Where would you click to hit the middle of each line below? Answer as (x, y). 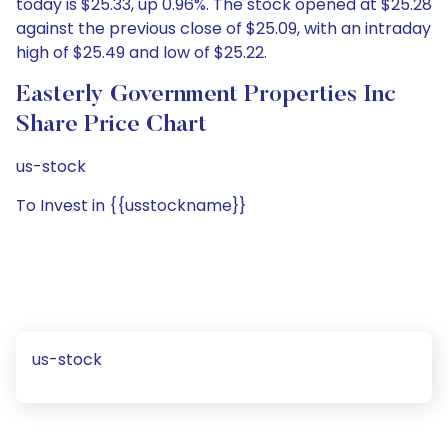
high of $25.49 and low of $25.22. (141, 52)
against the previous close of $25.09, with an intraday (223, 28)
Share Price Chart (111, 125)
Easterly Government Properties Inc (206, 95)
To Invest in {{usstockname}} (131, 205)
